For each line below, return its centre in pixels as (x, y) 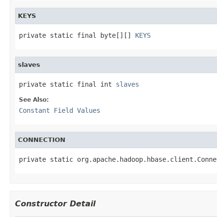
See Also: (34, 100)
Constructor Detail (55, 203)
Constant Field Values (60, 110)
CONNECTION (42, 139)
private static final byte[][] (77, 35)
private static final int (67, 84)
